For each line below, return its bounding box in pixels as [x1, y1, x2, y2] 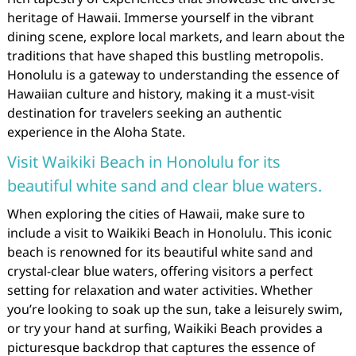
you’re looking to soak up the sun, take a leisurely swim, [6, 300, 342, 318]
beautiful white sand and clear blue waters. [6, 175, 322, 196]
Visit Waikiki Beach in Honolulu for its [6, 151, 281, 172]
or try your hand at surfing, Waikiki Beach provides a [6, 319, 323, 337]
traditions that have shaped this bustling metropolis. [6, 47, 323, 64]
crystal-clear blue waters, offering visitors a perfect [6, 262, 313, 280]
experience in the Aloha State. [6, 123, 185, 141]
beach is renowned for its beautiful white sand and [6, 243, 313, 261]
